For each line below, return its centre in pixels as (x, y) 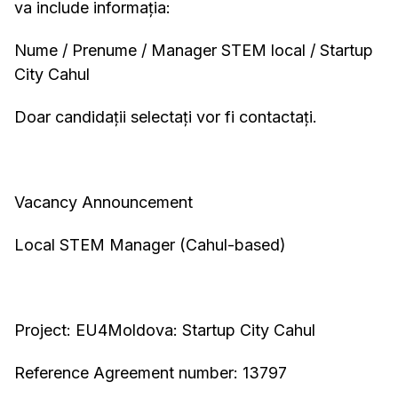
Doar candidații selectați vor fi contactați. (166, 117)
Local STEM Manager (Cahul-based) (150, 245)
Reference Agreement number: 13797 (151, 373)
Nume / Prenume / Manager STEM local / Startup (194, 51)
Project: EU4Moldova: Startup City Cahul (165, 330)
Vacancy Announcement (103, 203)
